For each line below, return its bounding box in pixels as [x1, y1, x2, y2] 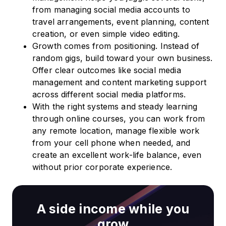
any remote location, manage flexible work [32, 126, 200, 136]
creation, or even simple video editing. [32, 29, 180, 39]
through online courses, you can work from [32, 114, 205, 124]
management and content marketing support [32, 77, 206, 88]
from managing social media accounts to [32, 5, 190, 15]
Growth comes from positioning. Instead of [32, 41, 200, 51]
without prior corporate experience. [32, 162, 173, 173]
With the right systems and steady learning [32, 101, 198, 112]
